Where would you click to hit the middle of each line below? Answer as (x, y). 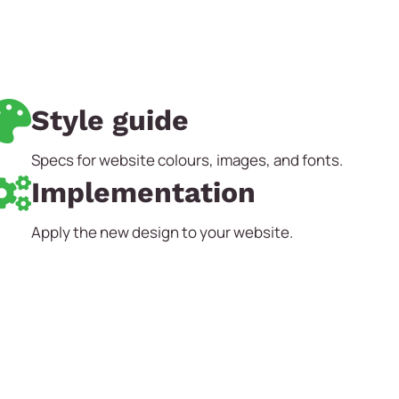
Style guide (110, 121)
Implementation (143, 193)
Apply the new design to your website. (162, 232)
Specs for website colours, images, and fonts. (187, 160)
